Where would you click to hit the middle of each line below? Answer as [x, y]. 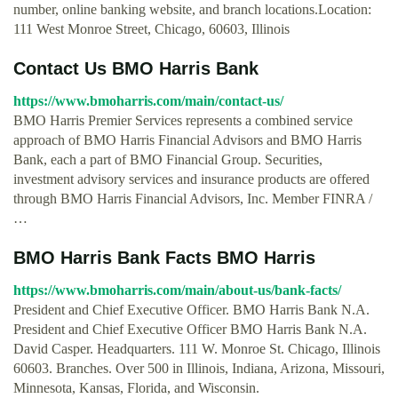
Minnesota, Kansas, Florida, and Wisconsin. [136, 388]
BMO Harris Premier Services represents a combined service [183, 120]
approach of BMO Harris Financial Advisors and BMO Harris [187, 140]
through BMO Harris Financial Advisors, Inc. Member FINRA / [193, 199]
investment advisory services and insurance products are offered [191, 179]
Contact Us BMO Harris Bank [136, 68]
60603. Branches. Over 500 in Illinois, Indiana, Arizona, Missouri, [199, 368]
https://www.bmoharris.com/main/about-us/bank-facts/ [177, 290]
